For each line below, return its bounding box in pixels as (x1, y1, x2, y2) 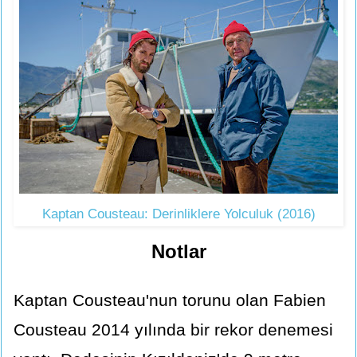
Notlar (151, 241, 206, 263)
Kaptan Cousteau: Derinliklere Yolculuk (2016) (41, 206, 316, 222)
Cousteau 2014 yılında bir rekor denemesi (14, 320, 333, 339)
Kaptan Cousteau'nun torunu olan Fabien (14, 290, 326, 309)
